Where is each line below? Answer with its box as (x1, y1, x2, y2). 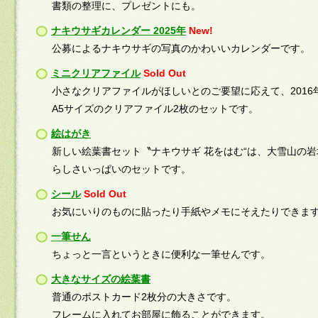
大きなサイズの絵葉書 (51, 273, 150, 285)
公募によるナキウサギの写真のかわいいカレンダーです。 (52, 43, 310, 54)
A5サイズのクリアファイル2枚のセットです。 (52, 103, 258, 114)
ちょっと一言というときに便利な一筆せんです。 (52, 248, 270, 260)
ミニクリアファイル (51, 67, 141, 79)
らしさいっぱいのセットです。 (52, 163, 191, 175)
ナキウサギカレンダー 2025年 (51, 25, 186, 36)
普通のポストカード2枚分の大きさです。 (52, 291, 236, 302)
